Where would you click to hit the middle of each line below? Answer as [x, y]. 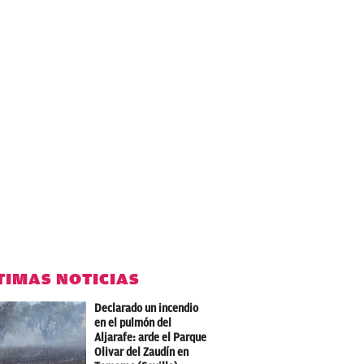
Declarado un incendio [147, 308]
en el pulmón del [133, 323]
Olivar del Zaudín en [142, 352]
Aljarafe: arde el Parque [151, 338]
